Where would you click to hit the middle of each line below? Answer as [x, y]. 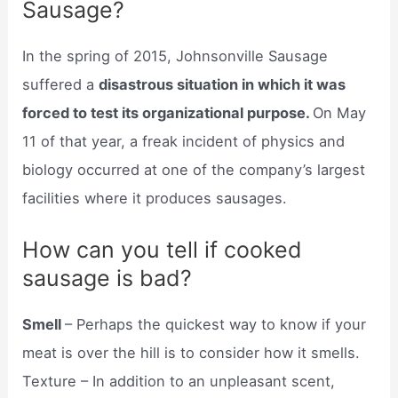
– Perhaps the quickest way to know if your [216, 324]
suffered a [61, 84]
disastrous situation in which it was [223, 84]
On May [340, 112]
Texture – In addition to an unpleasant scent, [179, 381]
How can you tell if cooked [163, 249]
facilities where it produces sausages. [155, 198]
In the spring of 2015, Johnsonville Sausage [175, 56]
